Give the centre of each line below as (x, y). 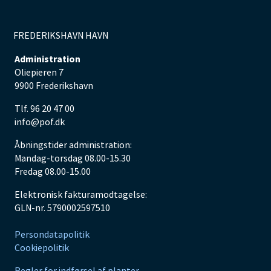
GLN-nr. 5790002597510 (62, 207)
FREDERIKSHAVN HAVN (61, 35)
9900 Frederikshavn (54, 85)
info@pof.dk (39, 121)
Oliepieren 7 (39, 72)
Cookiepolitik (41, 247)
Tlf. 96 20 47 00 (44, 108)
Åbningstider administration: (73, 144)
